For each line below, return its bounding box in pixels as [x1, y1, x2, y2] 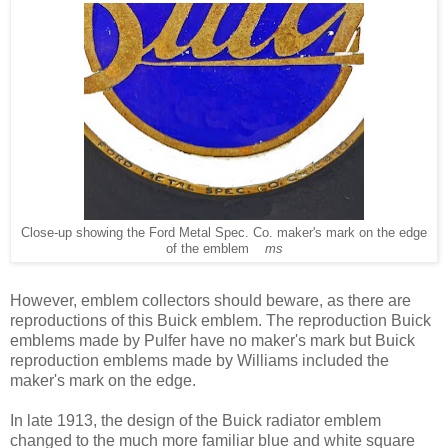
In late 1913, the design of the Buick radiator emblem [10, 411, 381, 429]
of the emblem [165, 242, 265, 256]
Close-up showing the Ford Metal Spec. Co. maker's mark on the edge [21, 226, 427, 240]
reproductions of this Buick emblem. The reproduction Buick [10, 311, 431, 329]
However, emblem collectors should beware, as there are [10, 291, 411, 309]
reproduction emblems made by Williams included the [10, 351, 389, 369]
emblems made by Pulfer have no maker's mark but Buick [10, 331, 415, 349]
